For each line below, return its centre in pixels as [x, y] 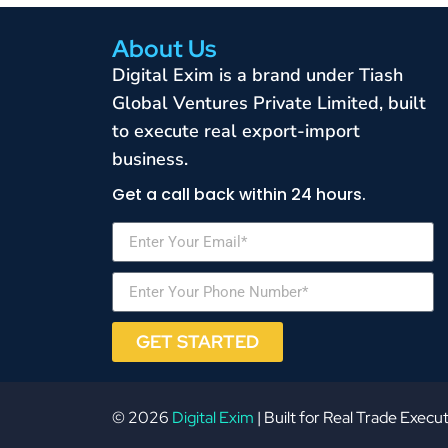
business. [150, 159]
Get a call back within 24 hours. [239, 195]
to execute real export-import [236, 131]
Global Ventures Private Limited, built [269, 103]
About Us [164, 49]
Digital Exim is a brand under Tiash [257, 75]
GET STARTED [197, 342]
